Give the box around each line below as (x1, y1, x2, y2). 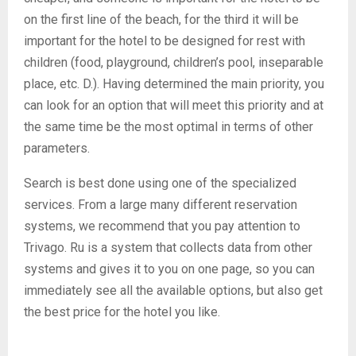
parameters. (24, 141, 90, 156)
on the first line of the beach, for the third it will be (24, 12, 299, 27)
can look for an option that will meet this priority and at (24, 98, 323, 113)
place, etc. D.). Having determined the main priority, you (24, 76, 324, 91)
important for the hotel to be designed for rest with (24, 33, 305, 48)
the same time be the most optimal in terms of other (24, 119, 313, 134)
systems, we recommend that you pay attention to (24, 219, 300, 234)
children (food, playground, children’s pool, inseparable (24, 55, 323, 70)
